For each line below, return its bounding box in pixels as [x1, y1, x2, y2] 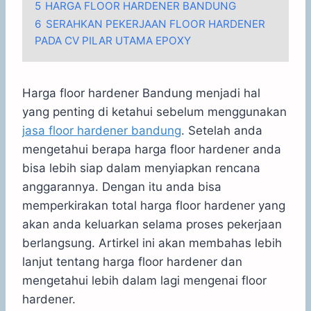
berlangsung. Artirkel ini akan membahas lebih [22, 235, 282, 250]
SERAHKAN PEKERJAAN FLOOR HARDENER [46, 17, 265, 31]
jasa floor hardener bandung [22, 123, 181, 137]
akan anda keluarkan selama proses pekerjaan [22, 217, 282, 231]
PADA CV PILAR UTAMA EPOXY [35, 33, 191, 47]
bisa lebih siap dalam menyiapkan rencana [22, 160, 260, 175]
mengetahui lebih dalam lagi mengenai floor [22, 273, 267, 287]
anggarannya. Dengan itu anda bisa [22, 179, 221, 194]
